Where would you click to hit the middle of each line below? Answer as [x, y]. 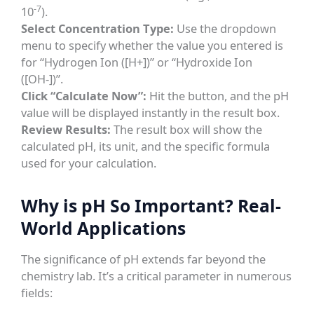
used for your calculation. [89, 163]
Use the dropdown [225, 29]
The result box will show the [187, 130]
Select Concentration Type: [98, 29]
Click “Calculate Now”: [84, 96]
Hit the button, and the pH [218, 96]
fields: [37, 293]
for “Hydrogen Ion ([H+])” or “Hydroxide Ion [137, 62]
